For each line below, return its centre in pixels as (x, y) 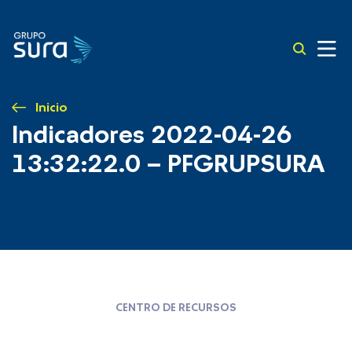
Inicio (51, 108)
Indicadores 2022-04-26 (152, 135)
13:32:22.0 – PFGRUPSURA (168, 164)
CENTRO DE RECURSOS (176, 308)
